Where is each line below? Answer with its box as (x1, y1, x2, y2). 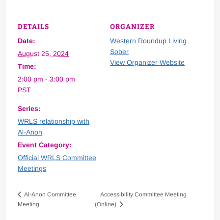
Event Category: (18, 141, 72, 149)
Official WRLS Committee (18, 154, 97, 162)
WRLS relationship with (18, 117, 90, 125)
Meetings (18, 165, 47, 172)
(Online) (94, 201, 118, 208)
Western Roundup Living (110, 37, 187, 45)
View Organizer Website (110, 58, 185, 66)
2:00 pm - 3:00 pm (18, 75, 76, 83)
